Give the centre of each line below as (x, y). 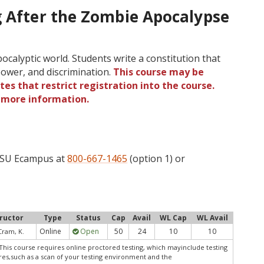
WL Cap (173, 218)
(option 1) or (156, 159)
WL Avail (212, 218)
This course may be (159, 72)
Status (89, 218)
